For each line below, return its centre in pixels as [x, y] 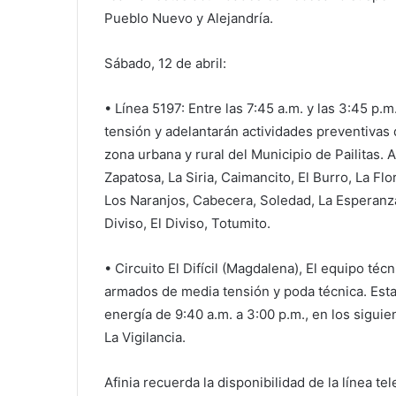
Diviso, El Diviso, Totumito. [187, 223]
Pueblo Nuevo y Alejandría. [189, 18]
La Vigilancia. [145, 337]
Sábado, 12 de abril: [165, 63]
